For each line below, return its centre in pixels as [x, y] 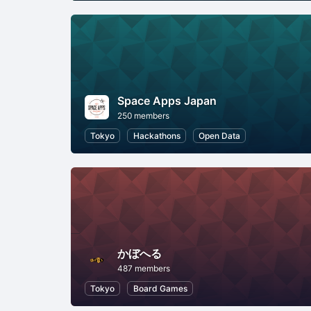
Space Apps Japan [167, 100]
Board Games [160, 288]
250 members [143, 115]
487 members [144, 268]
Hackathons [157, 135]
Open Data [219, 135]
